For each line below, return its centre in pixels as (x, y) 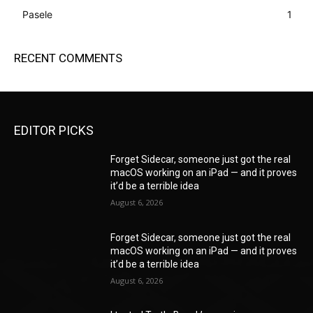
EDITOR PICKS (54, 131)
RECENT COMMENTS (68, 58)
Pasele (37, 15)
